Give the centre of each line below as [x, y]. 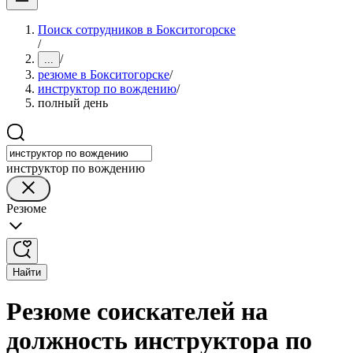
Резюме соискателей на [137, 312]
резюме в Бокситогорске [104, 74]
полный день [73, 103]
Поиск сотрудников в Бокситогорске [137, 30]
